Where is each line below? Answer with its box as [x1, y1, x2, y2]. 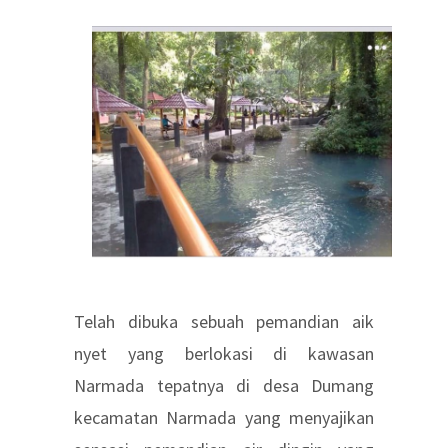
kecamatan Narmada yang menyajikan [74, 406, 374, 430]
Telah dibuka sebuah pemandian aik [74, 310, 374, 334]
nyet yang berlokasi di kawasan [74, 342, 374, 366]
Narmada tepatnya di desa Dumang [74, 374, 374, 398]
